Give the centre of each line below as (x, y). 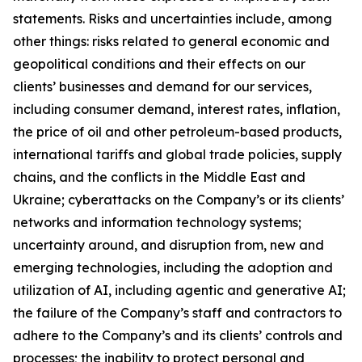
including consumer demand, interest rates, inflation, (177, 109)
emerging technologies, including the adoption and (173, 267)
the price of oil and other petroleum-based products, (177, 132)
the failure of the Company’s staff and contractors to (177, 313)
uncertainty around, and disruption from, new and (168, 245)
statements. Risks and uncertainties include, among (173, 19)
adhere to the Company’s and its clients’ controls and (178, 335)
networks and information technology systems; (157, 222)
